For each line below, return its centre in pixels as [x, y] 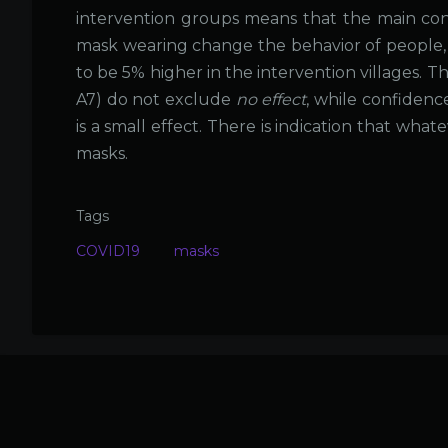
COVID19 [108, 251]
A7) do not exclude [156, 100]
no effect [271, 100]
